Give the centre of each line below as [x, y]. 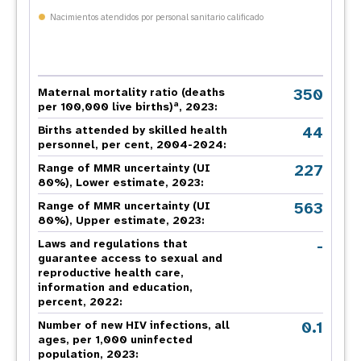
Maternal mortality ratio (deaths [131, 92]
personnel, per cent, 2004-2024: [132, 144]
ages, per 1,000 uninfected [115, 339]
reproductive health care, [111, 272]
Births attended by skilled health [133, 130]
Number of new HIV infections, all [134, 325]
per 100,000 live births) [106, 106]
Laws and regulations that [113, 243]
